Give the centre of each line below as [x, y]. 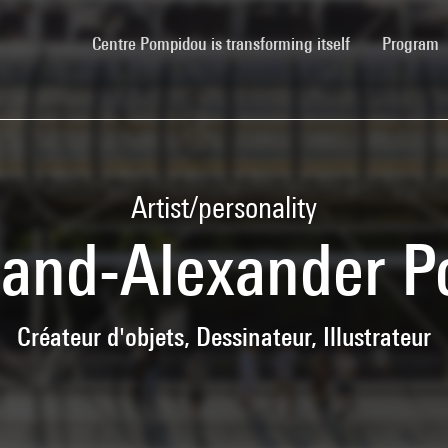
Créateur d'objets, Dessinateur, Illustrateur [224, 336]
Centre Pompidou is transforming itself [221, 43]
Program [412, 43]
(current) [378, 42]
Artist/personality [224, 206]
